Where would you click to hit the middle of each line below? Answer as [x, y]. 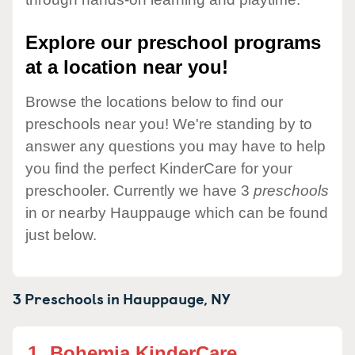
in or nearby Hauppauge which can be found [177, 212]
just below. [61, 235]
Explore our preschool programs [173, 43]
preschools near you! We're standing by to [169, 124]
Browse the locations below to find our [154, 101]
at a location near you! [127, 67]
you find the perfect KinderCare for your [159, 168]
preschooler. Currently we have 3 [139, 190]
